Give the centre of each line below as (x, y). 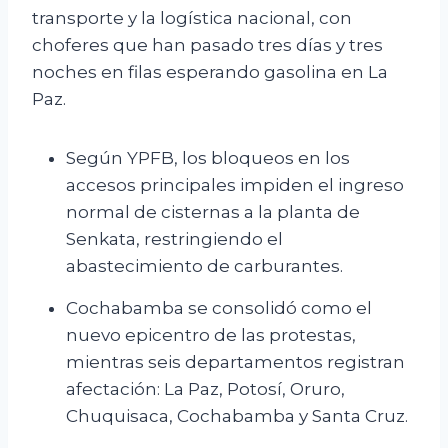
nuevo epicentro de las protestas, (211, 335)
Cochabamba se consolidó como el (219, 308)
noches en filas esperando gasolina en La (210, 72)
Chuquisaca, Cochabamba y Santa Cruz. (237, 416)
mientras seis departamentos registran (235, 362)
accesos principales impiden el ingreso (235, 185)
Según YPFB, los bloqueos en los (208, 158)
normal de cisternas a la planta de (213, 212)
